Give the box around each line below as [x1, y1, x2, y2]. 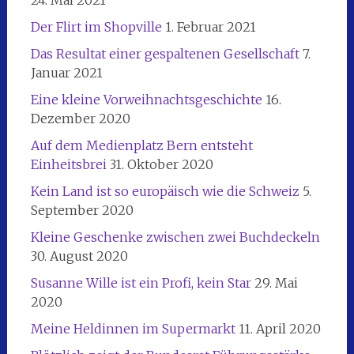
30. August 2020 [30, 247, 128, 264]
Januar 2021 [30, 64, 103, 81]
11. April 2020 [238, 320, 321, 337]
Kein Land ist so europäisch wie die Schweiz [30, 183, 299, 199]
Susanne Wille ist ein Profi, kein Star [30, 274, 251, 291]
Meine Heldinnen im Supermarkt [30, 320, 235, 337]
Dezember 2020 [30, 110, 130, 126]
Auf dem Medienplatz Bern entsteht [30, 137, 253, 153]
